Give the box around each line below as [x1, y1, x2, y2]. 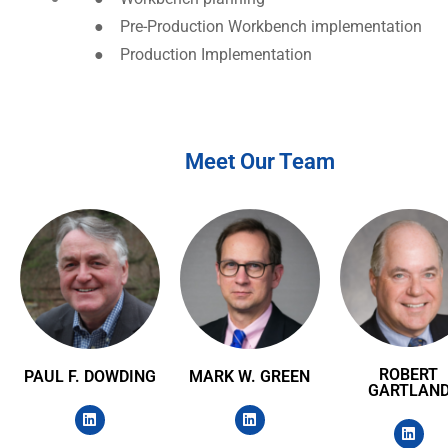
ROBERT [379, 364, 439, 384]
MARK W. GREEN [189, 366, 311, 386]
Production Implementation [120, 45, 316, 64]
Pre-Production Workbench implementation [120, 17, 422, 36]
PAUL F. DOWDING [23, 366, 156, 386]
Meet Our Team [185, 149, 335, 174]
